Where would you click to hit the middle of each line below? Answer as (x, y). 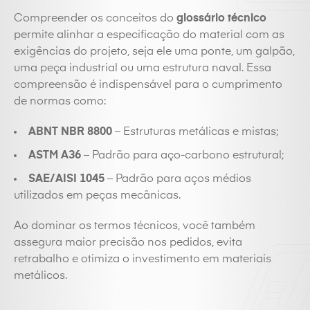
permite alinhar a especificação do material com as (149, 35)
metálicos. (40, 276)
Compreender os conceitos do (95, 19)
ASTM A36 (55, 156)
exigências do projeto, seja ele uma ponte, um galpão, (154, 52)
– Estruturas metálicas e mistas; (195, 132)
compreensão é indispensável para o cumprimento (148, 85)
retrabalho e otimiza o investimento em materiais (143, 259)
